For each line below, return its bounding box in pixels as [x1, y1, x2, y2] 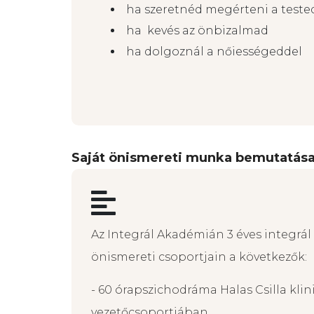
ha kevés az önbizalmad [126, 24, 271, 38]
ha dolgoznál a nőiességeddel [126, 45, 302, 59]
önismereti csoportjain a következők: [91, 250, 307, 264]
